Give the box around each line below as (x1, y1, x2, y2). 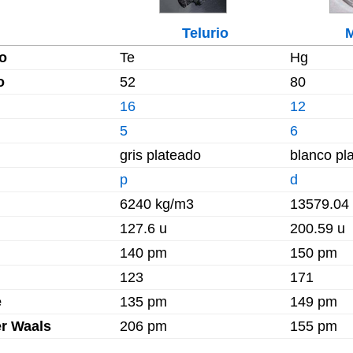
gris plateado (120, 147, 201, 163)
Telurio (181, 25, 229, 41)
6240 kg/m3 (120, 196, 194, 212)
